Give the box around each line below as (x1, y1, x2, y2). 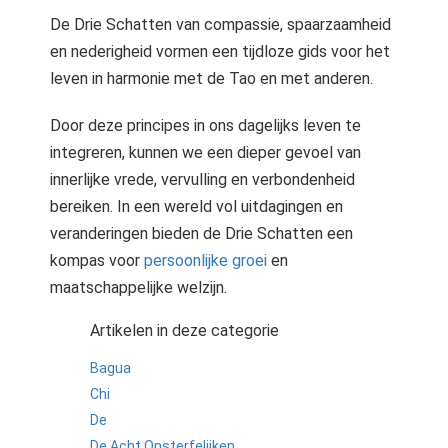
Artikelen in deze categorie (90, 321, 279, 340)
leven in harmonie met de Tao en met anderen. (50, 69, 373, 88)
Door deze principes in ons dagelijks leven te (50, 116, 361, 135)
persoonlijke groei (144, 251, 267, 270)
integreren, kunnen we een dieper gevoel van (50, 143, 361, 162)
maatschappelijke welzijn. (50, 278, 227, 297)
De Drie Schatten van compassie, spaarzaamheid (50, 15, 391, 34)
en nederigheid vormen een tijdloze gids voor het (50, 42, 390, 61)
